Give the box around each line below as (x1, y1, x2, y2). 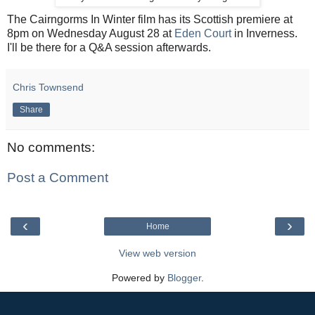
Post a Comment (7, 170, 108, 186)
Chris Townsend (13, 81, 84, 93)
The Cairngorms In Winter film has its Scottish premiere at (7, 13, 292, 25)
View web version (119, 247, 196, 259)
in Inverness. (231, 27, 297, 39)
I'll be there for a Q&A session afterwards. (7, 41, 211, 53)
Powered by (111, 271, 167, 283)
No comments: (7, 139, 95, 155)
